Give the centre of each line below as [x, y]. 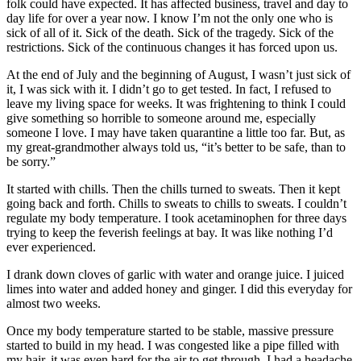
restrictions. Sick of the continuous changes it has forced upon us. [172, 48]
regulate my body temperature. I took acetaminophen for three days [176, 218]
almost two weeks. [54, 304]
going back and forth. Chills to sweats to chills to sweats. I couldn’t [176, 204]
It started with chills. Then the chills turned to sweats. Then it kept [173, 189]
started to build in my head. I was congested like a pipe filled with [173, 346]
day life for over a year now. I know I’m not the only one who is [170, 19]
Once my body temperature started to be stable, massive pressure [170, 331]
